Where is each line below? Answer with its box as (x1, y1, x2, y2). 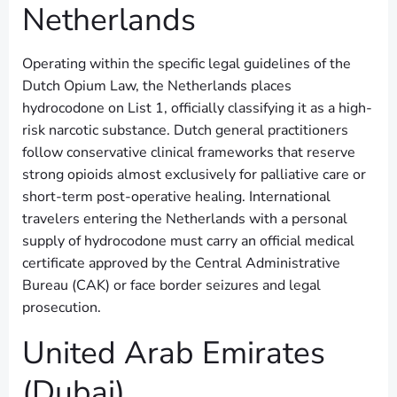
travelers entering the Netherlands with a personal (22, 208, 347, 229)
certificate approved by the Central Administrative (22, 253, 340, 273)
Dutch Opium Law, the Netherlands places (22, 75, 292, 96)
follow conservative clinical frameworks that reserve (22, 142, 355, 162)
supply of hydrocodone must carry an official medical (22, 230, 354, 251)
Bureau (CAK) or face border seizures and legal (22, 275, 321, 295)
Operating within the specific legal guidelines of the (22, 53, 351, 74)
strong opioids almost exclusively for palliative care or (22, 164, 366, 184)
